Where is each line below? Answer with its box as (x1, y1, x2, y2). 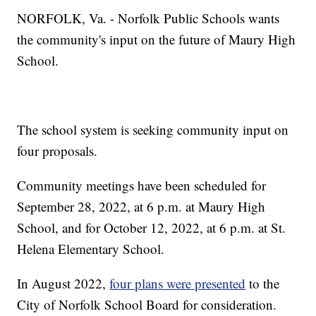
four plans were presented (109, 274, 246, 293)
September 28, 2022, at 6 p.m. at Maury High (17, 197, 266, 216)
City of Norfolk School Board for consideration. (17, 296, 277, 314)
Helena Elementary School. (17, 240, 165, 258)
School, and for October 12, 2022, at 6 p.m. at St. (17, 219, 286, 237)
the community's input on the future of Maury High (17, 30, 296, 49)
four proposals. (17, 142, 98, 160)
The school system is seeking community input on (17, 121, 289, 139)
